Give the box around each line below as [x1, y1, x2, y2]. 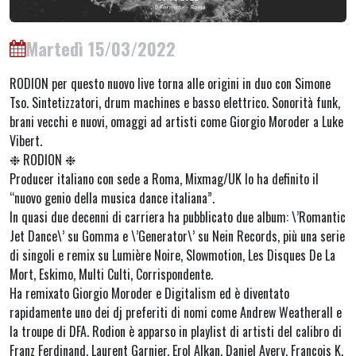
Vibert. [10, 131, 42, 151]
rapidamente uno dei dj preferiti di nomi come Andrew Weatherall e [10, 303, 342, 323]
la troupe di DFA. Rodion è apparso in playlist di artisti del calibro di [10, 322, 342, 342]
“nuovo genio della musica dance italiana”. [10, 188, 215, 208]
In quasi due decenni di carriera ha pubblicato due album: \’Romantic [10, 207, 346, 227]
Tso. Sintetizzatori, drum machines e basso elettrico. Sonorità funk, [10, 93, 340, 113]
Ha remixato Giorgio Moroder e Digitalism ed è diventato [10, 284, 289, 304]
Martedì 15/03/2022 [26, 35, 176, 62]
